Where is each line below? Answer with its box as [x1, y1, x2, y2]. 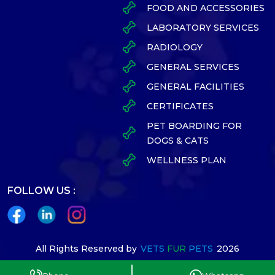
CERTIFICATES [146, 100, 214, 112]
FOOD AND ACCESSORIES [146, 2, 265, 14]
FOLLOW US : [7, 184, 76, 196]
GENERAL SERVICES [146, 61, 239, 72]
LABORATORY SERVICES [146, 21, 259, 33]
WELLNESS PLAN [146, 154, 227, 166]
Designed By [82, 260, 139, 272]
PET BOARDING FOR [146, 120, 242, 131]
